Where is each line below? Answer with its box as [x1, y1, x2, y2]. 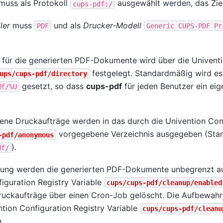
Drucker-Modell [83, 20, 141, 30]
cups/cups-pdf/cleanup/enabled [106, 178, 222, 187]
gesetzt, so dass [19, 81, 86, 91]
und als [51, 20, 83, 30]
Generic [146, 21, 174, 30]
